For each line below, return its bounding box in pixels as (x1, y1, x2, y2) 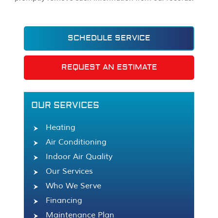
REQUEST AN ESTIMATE (61, 64, 157, 72)
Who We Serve (46, 181, 101, 191)
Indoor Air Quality (46, 152, 112, 162)
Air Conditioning (46, 137, 107, 147)
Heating (46, 123, 75, 133)
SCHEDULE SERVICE (68, 35, 150, 42)
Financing (46, 196, 82, 206)
